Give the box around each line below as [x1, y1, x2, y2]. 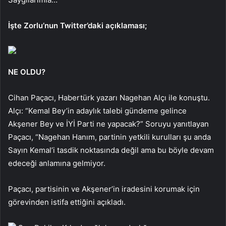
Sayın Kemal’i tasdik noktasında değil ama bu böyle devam [8, 145, 214, 155]
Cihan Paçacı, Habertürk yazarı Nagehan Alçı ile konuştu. [8, 92, 210, 102]
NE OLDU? [8, 67, 45, 77]
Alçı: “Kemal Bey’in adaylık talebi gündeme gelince [8, 105, 187, 116]
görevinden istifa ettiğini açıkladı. [8, 197, 126, 207]
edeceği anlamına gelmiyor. [8, 158, 105, 168]
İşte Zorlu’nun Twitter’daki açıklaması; [8, 20, 147, 30]
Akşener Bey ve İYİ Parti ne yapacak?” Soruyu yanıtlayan [8, 119, 209, 129]
